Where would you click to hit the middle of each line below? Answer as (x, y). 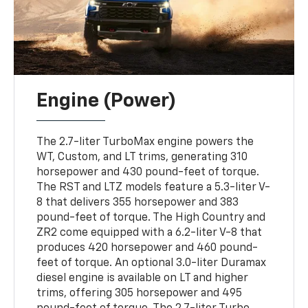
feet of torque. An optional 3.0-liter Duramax (152, 264)
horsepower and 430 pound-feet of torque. (148, 173)
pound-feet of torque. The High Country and (151, 218)
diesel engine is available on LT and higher (143, 279)
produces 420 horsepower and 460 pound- (147, 249)
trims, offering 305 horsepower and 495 (140, 294)
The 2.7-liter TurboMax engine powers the (145, 143)
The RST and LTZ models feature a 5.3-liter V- (154, 188)
